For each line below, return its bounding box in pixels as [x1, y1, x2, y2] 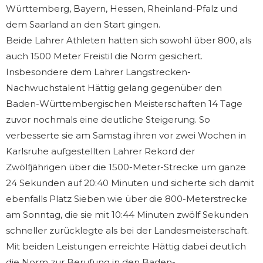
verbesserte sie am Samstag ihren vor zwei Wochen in [6, 129, 246, 141]
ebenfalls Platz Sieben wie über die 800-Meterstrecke [6, 193, 247, 204]
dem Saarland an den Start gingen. [6, 18, 160, 30]
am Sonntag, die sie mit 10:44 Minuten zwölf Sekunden [6, 208, 248, 220]
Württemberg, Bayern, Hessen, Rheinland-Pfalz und [6, 2, 238, 14]
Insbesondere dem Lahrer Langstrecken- [6, 66, 191, 77]
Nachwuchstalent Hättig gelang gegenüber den [6, 82, 222, 93]
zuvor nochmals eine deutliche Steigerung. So [6, 113, 210, 125]
